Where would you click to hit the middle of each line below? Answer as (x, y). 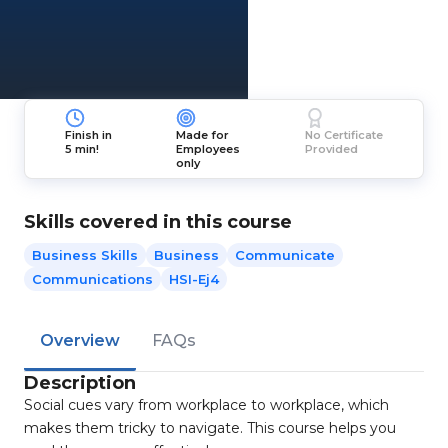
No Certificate (343, 135)
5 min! (82, 149)
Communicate (285, 255)
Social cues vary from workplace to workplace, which (206, 405)
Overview (80, 340)
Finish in (89, 135)
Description (80, 383)
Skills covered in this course (158, 222)
